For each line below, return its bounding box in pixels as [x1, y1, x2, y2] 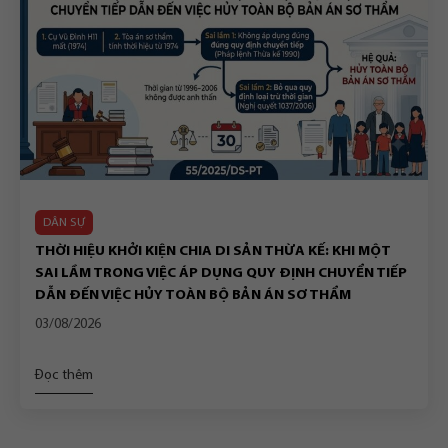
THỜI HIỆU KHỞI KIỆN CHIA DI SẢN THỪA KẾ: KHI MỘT [35, 243, 391, 259]
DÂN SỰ [43, 215, 85, 229]
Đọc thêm [35, 367, 93, 383]
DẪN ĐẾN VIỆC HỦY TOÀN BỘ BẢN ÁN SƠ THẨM [35, 287, 351, 303]
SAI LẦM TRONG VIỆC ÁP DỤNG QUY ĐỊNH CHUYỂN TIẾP [35, 265, 407, 281]
